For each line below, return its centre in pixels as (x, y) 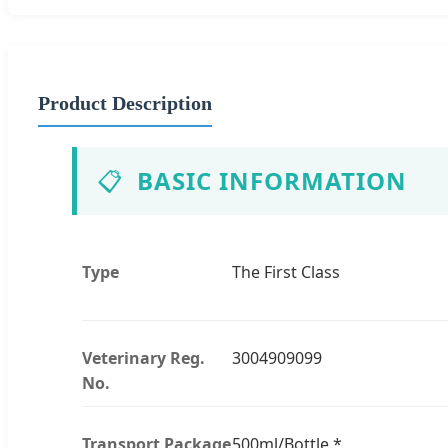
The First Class (286, 271)
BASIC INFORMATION (272, 180)
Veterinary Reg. (143, 357)
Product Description (125, 102)
